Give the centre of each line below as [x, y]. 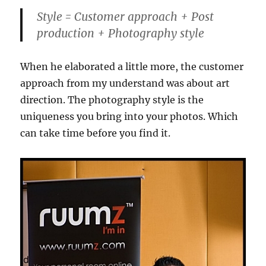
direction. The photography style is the [112, 99]
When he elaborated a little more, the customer [132, 66]
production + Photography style [121, 33]
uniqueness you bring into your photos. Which [129, 116]
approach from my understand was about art [125, 83]
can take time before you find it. [96, 133]
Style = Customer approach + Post [126, 16]
